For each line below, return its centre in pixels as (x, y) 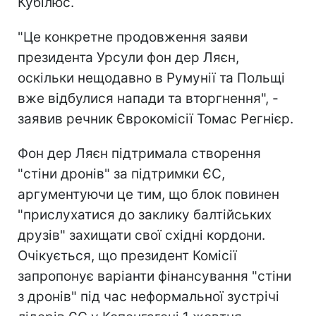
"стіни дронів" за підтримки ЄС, (121, 174)
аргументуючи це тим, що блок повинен (148, 194)
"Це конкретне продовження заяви (133, 37)
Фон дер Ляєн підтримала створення (139, 153)
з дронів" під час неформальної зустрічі (148, 296)
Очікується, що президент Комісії (127, 255)
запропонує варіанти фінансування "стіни (154, 276)
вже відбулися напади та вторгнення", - (148, 98)
